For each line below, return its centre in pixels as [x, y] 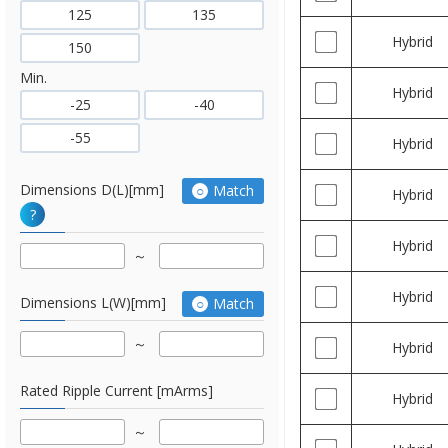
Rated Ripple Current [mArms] [116, 390]
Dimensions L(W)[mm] [93, 302]
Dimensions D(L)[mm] [92, 189]
